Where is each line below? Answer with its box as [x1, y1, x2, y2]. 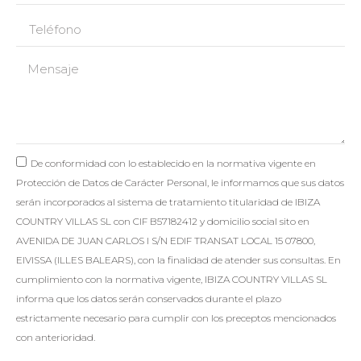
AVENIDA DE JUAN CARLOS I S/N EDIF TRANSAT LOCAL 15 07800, [16, 234, 315, 247]
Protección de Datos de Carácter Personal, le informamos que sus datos [16, 176, 344, 189]
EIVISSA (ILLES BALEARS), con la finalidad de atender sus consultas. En [16, 253, 341, 266]
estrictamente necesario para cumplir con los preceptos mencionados [16, 311, 336, 324]
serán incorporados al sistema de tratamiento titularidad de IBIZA [16, 195, 320, 208]
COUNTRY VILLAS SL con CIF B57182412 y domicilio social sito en [16, 214, 309, 227]
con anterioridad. [16, 330, 95, 343]
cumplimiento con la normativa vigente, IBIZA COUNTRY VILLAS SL [16, 272, 327, 285]
